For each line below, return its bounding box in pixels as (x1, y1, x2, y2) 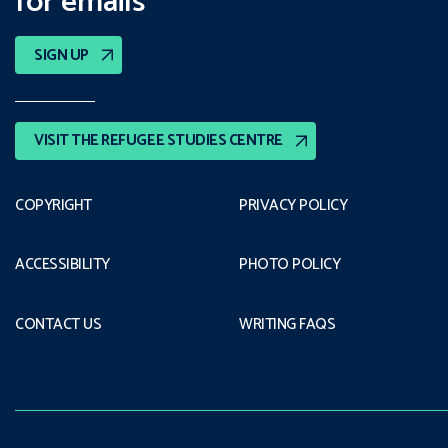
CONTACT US (15, 311, 102, 337)
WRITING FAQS (239, 311, 336, 337)
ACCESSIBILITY (15, 252, 111, 278)
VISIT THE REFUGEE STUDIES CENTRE (34, 128, 283, 154)
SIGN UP (34, 42, 89, 68)
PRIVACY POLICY (239, 192, 348, 218)
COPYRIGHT (15, 192, 92, 218)
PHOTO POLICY (239, 252, 341, 278)
